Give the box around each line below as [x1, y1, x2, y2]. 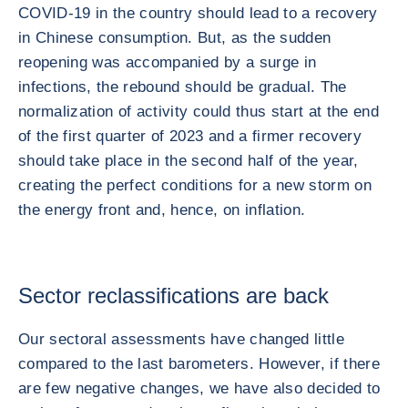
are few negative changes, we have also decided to [18, 380, 381, 397]
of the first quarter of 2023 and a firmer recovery [18, 127, 362, 145]
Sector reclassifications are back [18, 283, 329, 308]
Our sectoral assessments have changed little [18, 331, 344, 348]
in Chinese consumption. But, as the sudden [18, 29, 331, 46]
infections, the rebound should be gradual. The [18, 78, 347, 96]
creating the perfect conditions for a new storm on [18, 177, 372, 194]
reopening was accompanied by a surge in [18, 54, 317, 71]
